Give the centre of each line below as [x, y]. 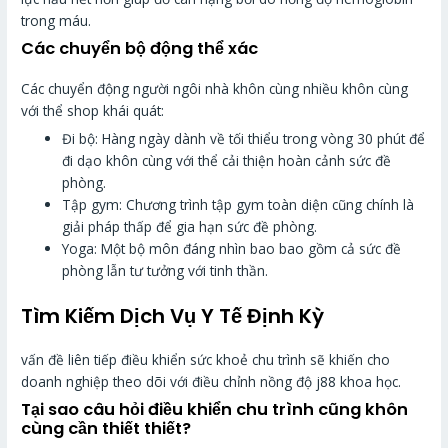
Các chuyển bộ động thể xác [140, 48]
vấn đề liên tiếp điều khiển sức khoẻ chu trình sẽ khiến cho [206, 359]
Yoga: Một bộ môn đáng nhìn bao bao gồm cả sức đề [232, 249]
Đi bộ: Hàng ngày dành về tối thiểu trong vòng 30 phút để [244, 139]
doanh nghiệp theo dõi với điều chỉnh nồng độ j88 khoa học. [211, 381]
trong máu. [56, 20]
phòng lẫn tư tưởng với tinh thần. [165, 271]
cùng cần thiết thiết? [106, 428]
